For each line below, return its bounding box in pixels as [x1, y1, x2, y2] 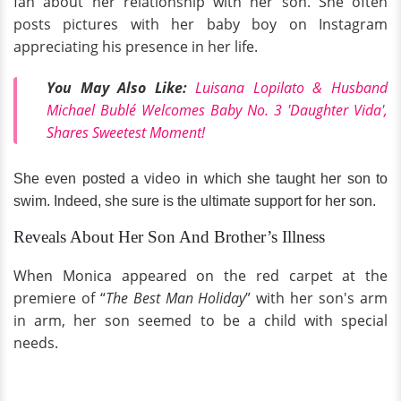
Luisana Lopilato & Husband [195, 77, 388, 98]
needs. [13, 332, 58, 353]
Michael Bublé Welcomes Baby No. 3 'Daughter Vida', [47, 99, 388, 120]
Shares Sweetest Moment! [47, 122, 205, 142]
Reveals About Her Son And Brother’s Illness [13, 226, 325, 246]
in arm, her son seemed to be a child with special [13, 310, 388, 330]
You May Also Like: [47, 77, 187, 98]
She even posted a [13, 170, 145, 186]
